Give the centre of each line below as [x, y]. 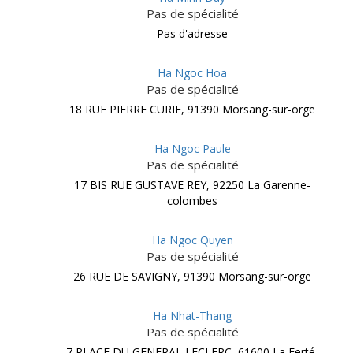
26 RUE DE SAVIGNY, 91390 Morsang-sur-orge [192, 276]
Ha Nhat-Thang [192, 316]
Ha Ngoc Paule [192, 149]
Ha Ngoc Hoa [192, 73]
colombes [192, 201]
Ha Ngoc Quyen [192, 240]
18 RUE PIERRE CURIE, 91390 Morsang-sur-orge [192, 109]
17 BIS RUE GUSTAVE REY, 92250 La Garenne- [192, 185]
